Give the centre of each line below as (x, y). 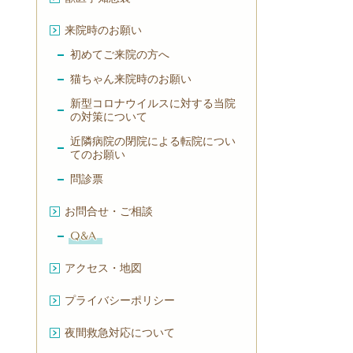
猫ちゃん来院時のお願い (131, 80)
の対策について (109, 117)
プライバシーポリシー (120, 301)
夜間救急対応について (120, 333)
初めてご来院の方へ (120, 55)
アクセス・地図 (103, 269)
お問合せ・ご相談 (109, 212)
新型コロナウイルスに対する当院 (153, 104)
